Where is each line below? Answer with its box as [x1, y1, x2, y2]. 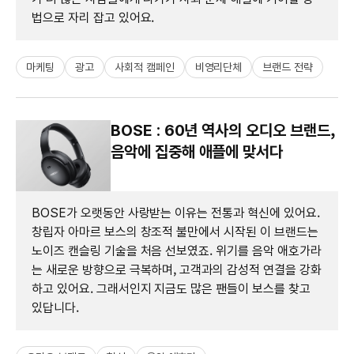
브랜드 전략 [262, 60, 314, 73]
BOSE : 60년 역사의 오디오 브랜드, [111, 120, 336, 140]
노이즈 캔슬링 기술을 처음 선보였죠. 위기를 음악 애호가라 [32, 243, 322, 258]
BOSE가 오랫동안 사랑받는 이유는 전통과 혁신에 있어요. [32, 205, 320, 220]
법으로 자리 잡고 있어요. [32, 9, 155, 25]
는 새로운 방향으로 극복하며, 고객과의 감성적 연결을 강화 [32, 262, 322, 277]
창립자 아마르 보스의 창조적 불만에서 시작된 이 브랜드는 [32, 224, 318, 239]
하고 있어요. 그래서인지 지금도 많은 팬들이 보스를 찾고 [32, 281, 311, 296]
